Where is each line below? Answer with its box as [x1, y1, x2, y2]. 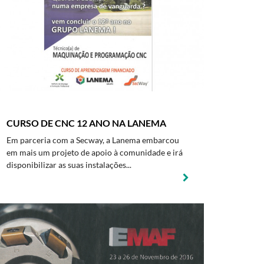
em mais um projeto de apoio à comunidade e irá [6, 147, 183, 157]
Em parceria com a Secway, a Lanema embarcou [6, 135, 179, 145]
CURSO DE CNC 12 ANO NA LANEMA [6, 117, 166, 128]
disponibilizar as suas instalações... [6, 160, 131, 170]
